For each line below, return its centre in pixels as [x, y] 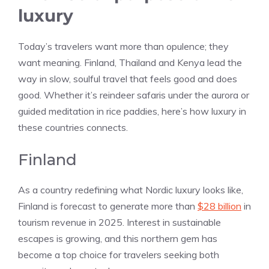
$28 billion [219, 206]
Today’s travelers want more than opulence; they [123, 46]
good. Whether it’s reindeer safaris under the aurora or [134, 95]
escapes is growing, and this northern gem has [118, 238]
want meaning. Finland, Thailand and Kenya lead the [130, 62]
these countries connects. [73, 127]
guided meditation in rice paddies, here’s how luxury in [132, 111]
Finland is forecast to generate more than [108, 206]
